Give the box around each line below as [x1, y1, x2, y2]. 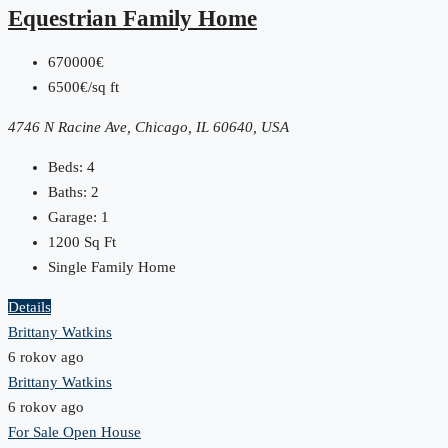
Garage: [48, 209, 97, 226]
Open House [63, 424, 141, 441]
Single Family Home [48, 259, 176, 276]
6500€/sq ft [48, 79, 119, 96]
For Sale [8, 424, 63, 441]
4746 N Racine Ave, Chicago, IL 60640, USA [8, 119, 289, 136]
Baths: [48, 184, 87, 201]
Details [8, 299, 51, 316]
